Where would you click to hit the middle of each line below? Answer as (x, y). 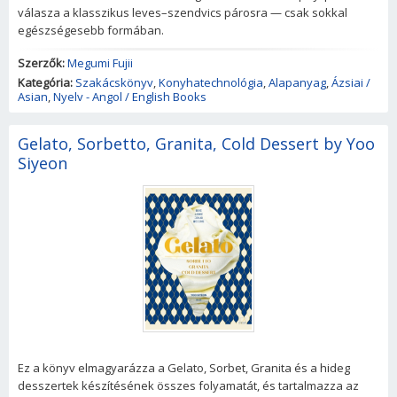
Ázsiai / (351, 82)
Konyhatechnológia (211, 82)
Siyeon (43, 163)
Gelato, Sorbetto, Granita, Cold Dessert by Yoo (196, 143)
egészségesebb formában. (91, 30)
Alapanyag (297, 82)
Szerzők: (41, 62)
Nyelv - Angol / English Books (130, 96)
